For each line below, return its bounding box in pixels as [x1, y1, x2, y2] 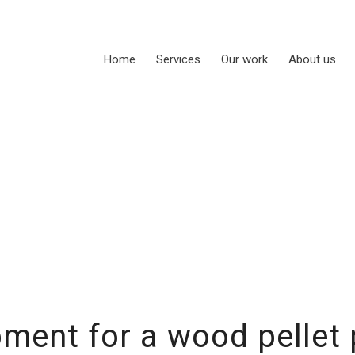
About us [288, 52, 336, 67]
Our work [221, 52, 268, 67]
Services [156, 52, 200, 67]
